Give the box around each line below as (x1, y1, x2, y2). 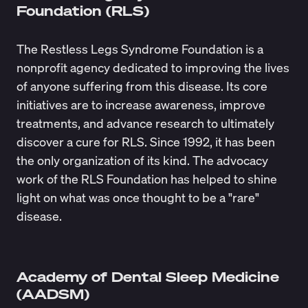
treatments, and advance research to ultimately (16, 115, 274, 131)
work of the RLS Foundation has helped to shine (16, 170, 277, 187)
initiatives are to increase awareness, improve (16, 96, 265, 113)
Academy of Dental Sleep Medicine (16, 267, 279, 286)
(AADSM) (16, 284, 93, 303)
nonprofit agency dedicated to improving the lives (16, 59, 289, 76)
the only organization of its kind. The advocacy (16, 152, 268, 168)
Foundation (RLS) (16, 1, 153, 20)
